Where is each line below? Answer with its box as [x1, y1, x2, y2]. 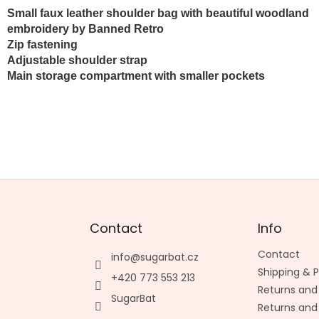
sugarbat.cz [140, 250, 199, 264]
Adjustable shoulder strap [7, 53, 147, 66]
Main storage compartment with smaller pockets [7, 69, 265, 82]
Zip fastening [7, 38, 78, 51]
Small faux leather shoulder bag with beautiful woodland [7, 6, 309, 19]
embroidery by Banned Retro [7, 22, 164, 35]
